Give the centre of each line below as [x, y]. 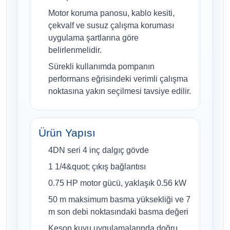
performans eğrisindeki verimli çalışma [118, 79]
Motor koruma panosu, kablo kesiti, [111, 13]
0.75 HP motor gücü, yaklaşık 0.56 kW [117, 183]
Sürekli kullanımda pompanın [101, 67]
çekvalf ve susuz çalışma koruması [111, 26]
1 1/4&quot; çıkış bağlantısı [97, 167]
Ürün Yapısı [67, 133]
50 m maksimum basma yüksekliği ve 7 [119, 200]
